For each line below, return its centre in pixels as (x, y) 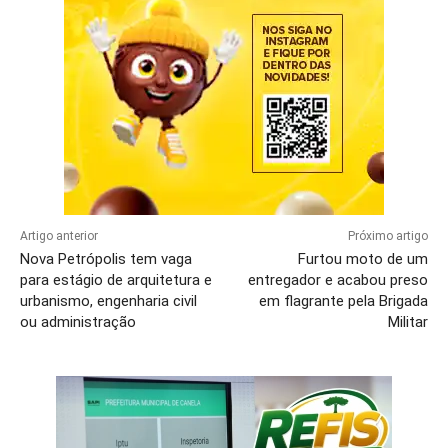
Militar (407, 322)
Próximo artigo (387, 236)
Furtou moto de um (362, 259)
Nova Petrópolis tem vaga (106, 259)
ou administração (78, 322)
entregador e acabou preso (337, 280)
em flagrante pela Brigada (343, 301)
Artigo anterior (59, 236)
